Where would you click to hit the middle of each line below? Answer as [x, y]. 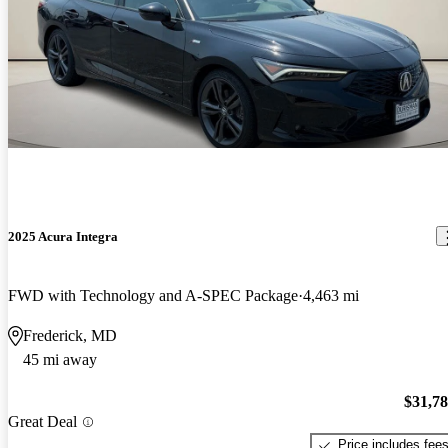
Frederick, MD [70, 335]
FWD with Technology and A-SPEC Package [153, 295]
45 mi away [60, 359]
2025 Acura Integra [63, 236]
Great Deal [42, 422]
